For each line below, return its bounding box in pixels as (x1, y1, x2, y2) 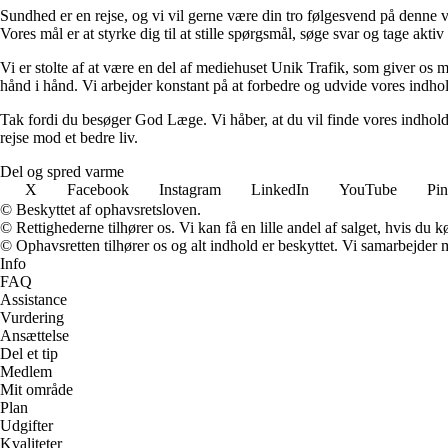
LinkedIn (251, 180, 309, 198)
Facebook (67, 180, 129, 198)
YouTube (339, 180, 397, 198)
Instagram (159, 180, 221, 198)
